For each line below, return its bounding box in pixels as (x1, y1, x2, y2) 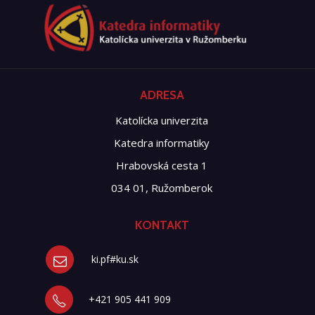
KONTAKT (134, 218, 189, 232)
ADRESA (139, 88, 184, 102)
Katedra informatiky (114, 136, 210, 150)
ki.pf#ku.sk (91, 252, 139, 266)
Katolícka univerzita (115, 113, 208, 127)
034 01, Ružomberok (111, 181, 212, 195)
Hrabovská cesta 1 (116, 158, 207, 172)
